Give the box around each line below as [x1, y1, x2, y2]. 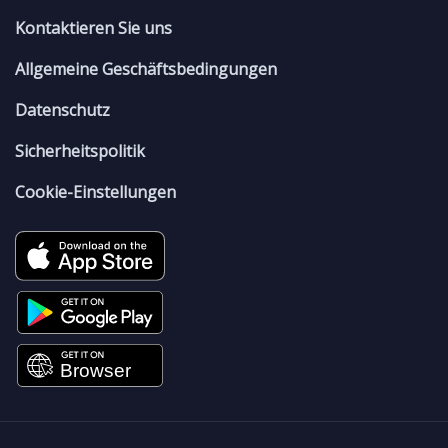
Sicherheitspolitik [15, 139, 145, 162]
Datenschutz [15, 98, 110, 121]
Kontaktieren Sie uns [15, 16, 172, 39]
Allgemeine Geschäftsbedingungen [15, 57, 277, 80]
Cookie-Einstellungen [15, 180, 176, 203]
